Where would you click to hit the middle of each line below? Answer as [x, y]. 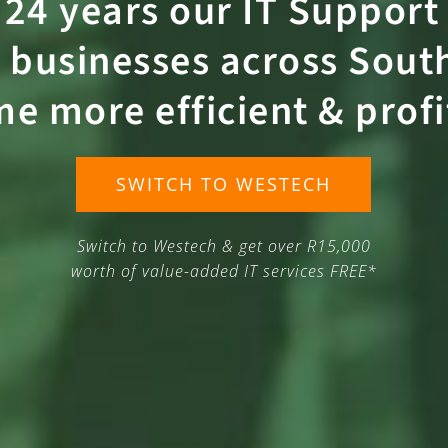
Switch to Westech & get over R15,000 [223, 245]
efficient [232, 111]
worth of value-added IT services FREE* [223, 270]
